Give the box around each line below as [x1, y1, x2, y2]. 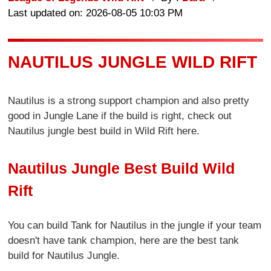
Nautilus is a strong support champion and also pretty [8, 95, 250, 107]
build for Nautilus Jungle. [8, 249, 120, 261]
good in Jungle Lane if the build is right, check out [8, 110, 232, 122]
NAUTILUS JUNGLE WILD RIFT [8, 52, 258, 71]
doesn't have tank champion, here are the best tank [8, 234, 240, 246]
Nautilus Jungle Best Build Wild [8, 159, 235, 177]
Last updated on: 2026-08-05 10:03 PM [8, 7, 183, 19]
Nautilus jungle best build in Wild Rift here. [8, 125, 200, 137]
